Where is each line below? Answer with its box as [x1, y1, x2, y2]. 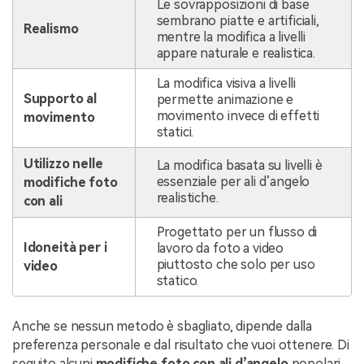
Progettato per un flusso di [156, 223, 318, 240]
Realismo [23, 20, 79, 37]
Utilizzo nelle [23, 155, 103, 171]
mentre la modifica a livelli [156, 28, 306, 45]
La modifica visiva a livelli [156, 75, 297, 91]
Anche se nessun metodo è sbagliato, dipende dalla [12, 318, 313, 335]
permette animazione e [156, 91, 294, 107]
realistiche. [156, 189, 219, 206]
